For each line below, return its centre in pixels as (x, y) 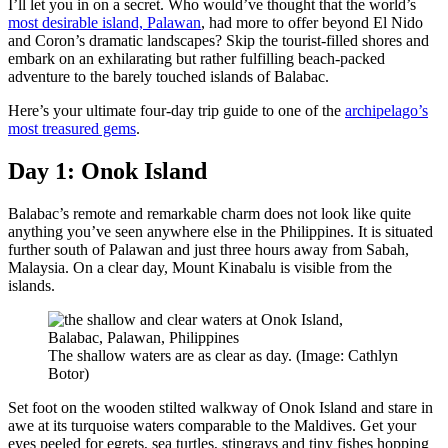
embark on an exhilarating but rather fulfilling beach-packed (196, 59)
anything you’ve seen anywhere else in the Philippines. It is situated (220, 231)
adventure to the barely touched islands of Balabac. (168, 77)
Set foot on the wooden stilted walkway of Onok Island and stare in (220, 407)
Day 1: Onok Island (107, 171)
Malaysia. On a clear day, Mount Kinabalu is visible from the (200, 267)
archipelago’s (386, 111)
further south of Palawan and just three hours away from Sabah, (208, 249)
